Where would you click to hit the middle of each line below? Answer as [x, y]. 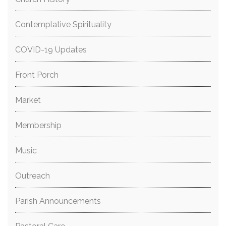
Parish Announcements [58, 201]
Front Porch [37, 75]
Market [28, 100]
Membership [38, 125]
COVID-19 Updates [51, 50]
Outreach [33, 176]
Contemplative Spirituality [63, 24]
